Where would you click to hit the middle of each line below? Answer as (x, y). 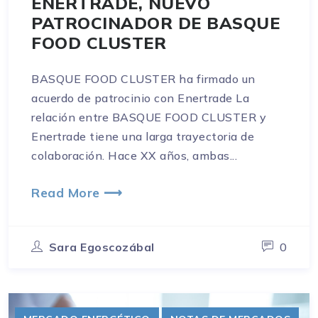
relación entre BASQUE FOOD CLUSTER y (149, 117)
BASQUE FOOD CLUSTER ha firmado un (143, 78)
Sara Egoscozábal (102, 247)
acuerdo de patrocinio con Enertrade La (140, 98)
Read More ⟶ (77, 192)
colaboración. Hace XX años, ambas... (134, 155)
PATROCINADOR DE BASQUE (155, 22)
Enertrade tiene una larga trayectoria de (143, 136)
